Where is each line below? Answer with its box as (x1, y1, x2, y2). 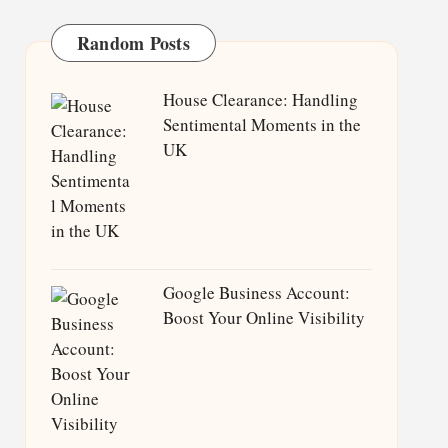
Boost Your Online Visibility (162, 306, 365, 329)
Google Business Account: (162, 281, 350, 304)
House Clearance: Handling (162, 88, 358, 111)
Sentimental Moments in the (162, 113, 361, 136)
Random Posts (76, 30, 190, 56)
